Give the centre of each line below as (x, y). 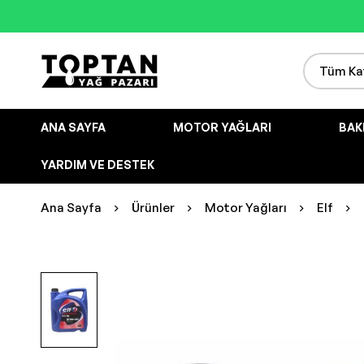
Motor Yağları (246, 208)
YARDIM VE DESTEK (97, 165)
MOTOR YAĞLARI (222, 127)
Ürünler (153, 208)
